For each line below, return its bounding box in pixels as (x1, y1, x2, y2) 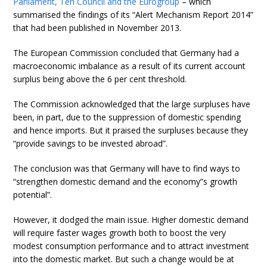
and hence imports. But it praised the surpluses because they (13, 125, 249, 136)
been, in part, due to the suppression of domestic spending (13, 111, 241, 123)
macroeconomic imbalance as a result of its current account (13, 60, 246, 72)
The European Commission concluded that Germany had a (13, 47, 240, 58)
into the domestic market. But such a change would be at (13, 253, 235, 265)
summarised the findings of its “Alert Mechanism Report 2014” (13, 9, 254, 20)
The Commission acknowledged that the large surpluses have (13, 98, 251, 110)
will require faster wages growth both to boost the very (13, 227, 226, 238)
